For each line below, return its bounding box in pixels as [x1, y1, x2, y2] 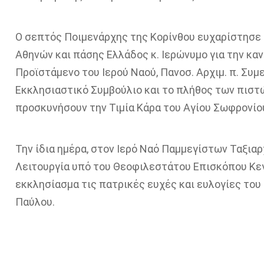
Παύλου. [15, 195, 55, 208]
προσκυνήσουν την [15, 101, 109, 114]
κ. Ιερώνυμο [150, 48, 207, 61]
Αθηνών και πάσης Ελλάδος [15, 48, 151, 61]
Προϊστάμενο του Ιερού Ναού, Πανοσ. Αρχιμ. [15, 65, 229, 78]
